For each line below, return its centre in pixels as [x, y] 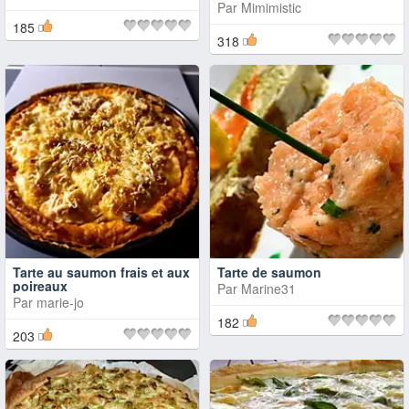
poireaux [40, 286]
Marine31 [268, 288]
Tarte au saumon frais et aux [101, 272]
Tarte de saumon [269, 272]
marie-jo [60, 302]
